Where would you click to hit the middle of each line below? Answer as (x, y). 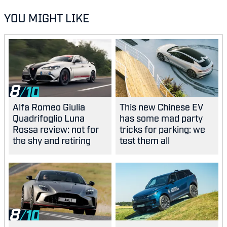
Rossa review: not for (56, 129)
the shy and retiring (52, 140)
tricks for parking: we (162, 129)
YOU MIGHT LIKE (47, 17)
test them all (145, 140)
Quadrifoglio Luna (49, 118)
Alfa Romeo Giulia (49, 107)
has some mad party (161, 118)
